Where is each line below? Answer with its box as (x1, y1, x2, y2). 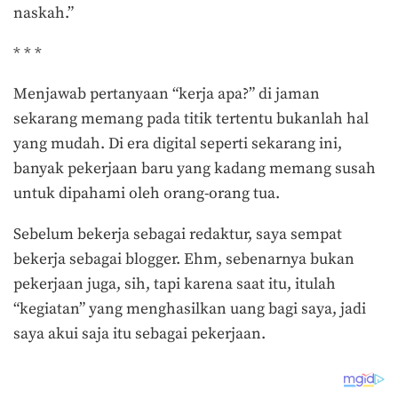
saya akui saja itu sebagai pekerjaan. (13, 323, 266, 344)
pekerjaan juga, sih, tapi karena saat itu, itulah (13, 274, 336, 294)
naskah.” (13, 4, 74, 24)
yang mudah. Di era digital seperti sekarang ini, (13, 134, 342, 155)
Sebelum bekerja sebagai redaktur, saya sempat (13, 224, 342, 244)
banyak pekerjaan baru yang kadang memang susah (13, 159, 376, 179)
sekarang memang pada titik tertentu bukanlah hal (13, 109, 369, 130)
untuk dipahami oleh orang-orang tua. (13, 184, 280, 204)
